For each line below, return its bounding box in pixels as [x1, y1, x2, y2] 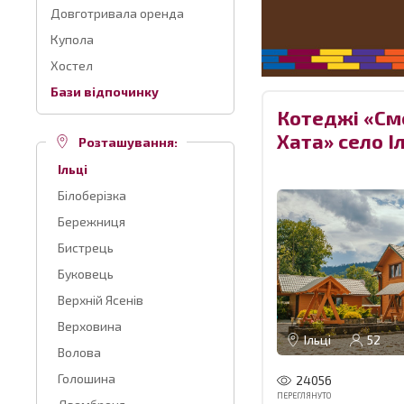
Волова [58, 344, 101, 360]
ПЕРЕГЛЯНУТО [277, 390, 331, 400]
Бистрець [58, 240, 114, 255]
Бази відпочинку [50, 84, 159, 99]
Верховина [58, 318, 122, 334]
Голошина [58, 371, 115, 386]
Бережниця [58, 214, 125, 229]
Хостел [50, 58, 93, 73]
